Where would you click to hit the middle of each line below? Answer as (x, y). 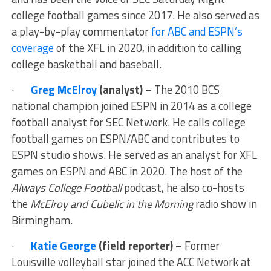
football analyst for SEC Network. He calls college (128, 122)
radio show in (225, 204)
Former (202, 246)
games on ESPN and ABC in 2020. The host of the (127, 171)
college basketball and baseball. (86, 64)
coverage (34, 48)
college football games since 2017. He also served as (135, 15)
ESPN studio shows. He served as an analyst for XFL (134, 155)
